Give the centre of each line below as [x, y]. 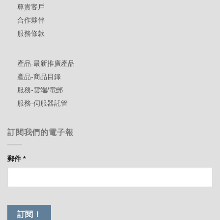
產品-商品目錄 [39, 77]
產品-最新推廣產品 [46, 64]
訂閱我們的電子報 [41, 133]
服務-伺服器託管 [42, 103]
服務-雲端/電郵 [40, 90]
